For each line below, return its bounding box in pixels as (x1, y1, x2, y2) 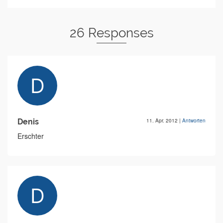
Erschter (17, 131, 44, 141)
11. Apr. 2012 (146, 117, 179, 124)
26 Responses (69, 25, 154, 41)
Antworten (182, 117, 206, 124)
